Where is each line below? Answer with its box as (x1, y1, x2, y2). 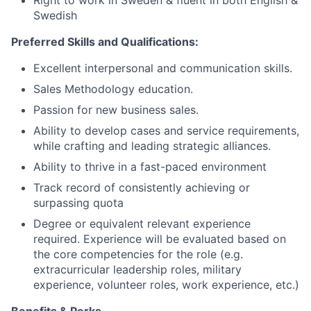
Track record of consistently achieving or (33, 180, 250, 194)
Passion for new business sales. (33, 102, 199, 117)
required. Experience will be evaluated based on (33, 231, 286, 246)
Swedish (33, 8, 77, 22)
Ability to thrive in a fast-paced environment (33, 159, 267, 174)
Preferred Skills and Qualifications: (11, 34, 199, 49)
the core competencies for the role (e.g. (33, 246, 243, 261)
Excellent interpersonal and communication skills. (33, 60, 292, 75)
